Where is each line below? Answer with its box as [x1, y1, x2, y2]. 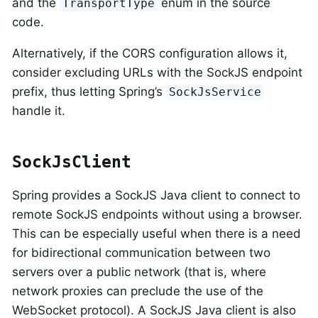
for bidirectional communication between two [12, 246, 270, 261]
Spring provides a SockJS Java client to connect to [12, 188, 300, 203]
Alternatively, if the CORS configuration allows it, [12, 45, 287, 60]
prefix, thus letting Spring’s [12, 84, 166, 99]
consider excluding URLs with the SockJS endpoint [12, 65, 302, 79]
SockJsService [169, 84, 262, 99]
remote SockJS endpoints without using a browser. [12, 207, 302, 222]
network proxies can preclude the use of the [12, 284, 263, 299]
